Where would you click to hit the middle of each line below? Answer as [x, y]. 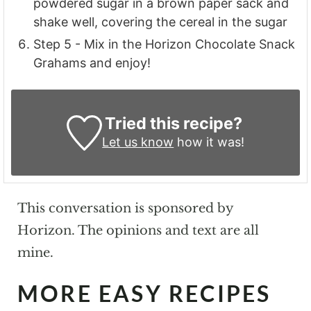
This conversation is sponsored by [125, 209]
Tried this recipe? [173, 124]
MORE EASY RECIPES [144, 294]
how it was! [209, 142]
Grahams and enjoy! [92, 63]
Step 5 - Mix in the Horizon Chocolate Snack [165, 44]
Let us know [138, 142]
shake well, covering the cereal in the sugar [161, 22]
